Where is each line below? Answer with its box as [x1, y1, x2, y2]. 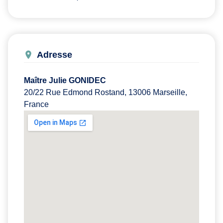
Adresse [37, 49, 72, 60]
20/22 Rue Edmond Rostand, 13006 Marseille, [24, 88, 187, 97]
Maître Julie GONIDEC [24, 76, 106, 85]
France [24, 100, 49, 109]
